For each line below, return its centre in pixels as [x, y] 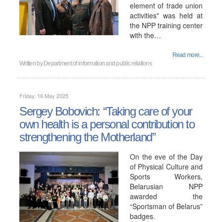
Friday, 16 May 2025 [44, 96]
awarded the [166, 196]
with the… [145, 35]
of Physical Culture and [166, 166]
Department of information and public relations [98, 63]
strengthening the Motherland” [87, 137]
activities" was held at [166, 15]
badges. [142, 216]
